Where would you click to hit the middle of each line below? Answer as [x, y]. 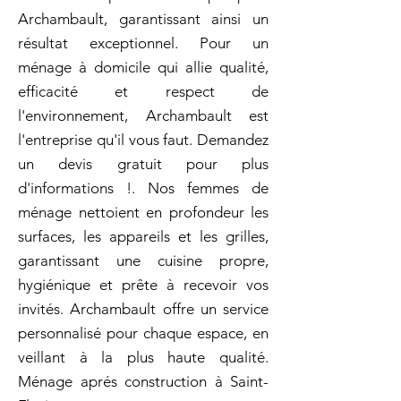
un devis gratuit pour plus [143, 164]
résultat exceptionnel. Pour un [143, 43]
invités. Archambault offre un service [143, 309]
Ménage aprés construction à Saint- [143, 381]
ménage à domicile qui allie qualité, [143, 67]
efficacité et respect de [143, 91]
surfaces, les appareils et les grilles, [143, 236]
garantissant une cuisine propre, [143, 260]
